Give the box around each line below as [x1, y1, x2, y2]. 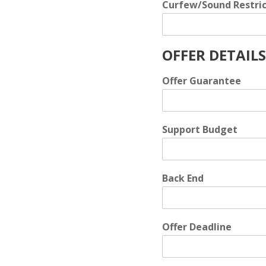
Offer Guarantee [162, 74, 241, 87]
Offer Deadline [162, 220, 232, 233]
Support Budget [162, 123, 237, 136]
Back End [162, 172, 204, 185]
